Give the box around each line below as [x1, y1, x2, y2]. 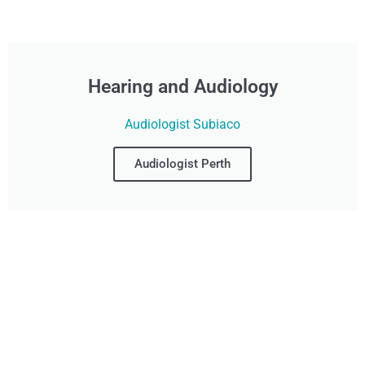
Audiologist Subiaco [125, 117, 240, 133]
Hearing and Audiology [87, 76, 278, 99]
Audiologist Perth [134, 156, 231, 172]
